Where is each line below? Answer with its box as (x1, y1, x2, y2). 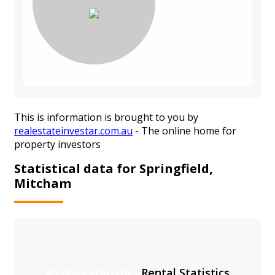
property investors (14, 137, 101, 152)
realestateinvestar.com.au (14, 124, 133, 138)
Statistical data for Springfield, (14, 160, 213, 177)
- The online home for (133, 124, 236, 138)
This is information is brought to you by (14, 110, 198, 125)
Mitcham (14, 174, 71, 192)
